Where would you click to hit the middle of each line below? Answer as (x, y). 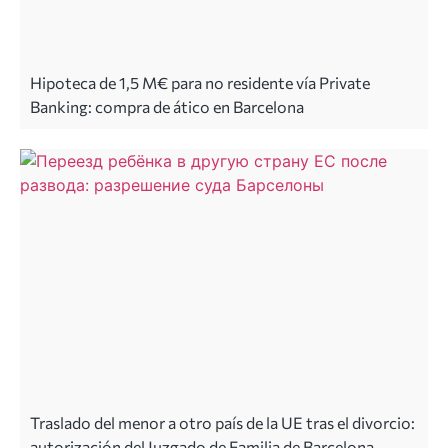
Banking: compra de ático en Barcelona (167, 106)
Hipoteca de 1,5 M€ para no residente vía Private (200, 82)
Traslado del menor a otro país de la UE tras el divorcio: (222, 422)
